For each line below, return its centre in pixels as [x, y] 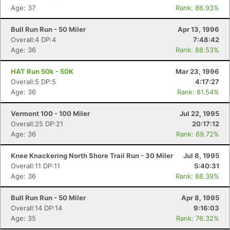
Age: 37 [23, 8]
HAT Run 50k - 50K [42, 71]
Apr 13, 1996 [198, 29]
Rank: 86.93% [197, 8]
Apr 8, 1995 [200, 198]
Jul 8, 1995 [201, 156]
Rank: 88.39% [197, 176]
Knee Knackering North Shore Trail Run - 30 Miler [92, 156]
